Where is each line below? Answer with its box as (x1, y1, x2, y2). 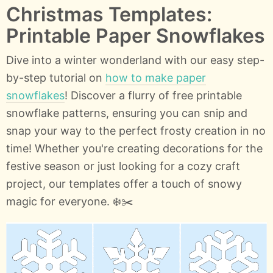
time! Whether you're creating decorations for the (6, 141, 263, 155)
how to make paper (105, 71, 206, 84)
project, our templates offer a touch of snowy (6, 177, 242, 190)
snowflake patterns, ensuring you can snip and (6, 106, 247, 119)
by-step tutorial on (6, 71, 105, 84)
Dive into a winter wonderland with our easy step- (6, 53, 264, 66)
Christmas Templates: (6, 2, 212, 26)
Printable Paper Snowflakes (6, 23, 265, 48)
